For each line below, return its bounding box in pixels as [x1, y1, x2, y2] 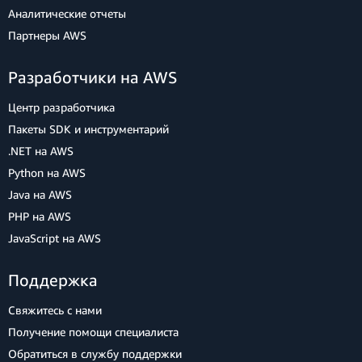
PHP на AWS [8, 208, 71, 223]
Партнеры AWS [8, 27, 86, 42]
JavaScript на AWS [8, 230, 101, 245]
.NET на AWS [8, 143, 74, 158]
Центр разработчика [8, 99, 115, 114]
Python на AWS [8, 165, 86, 179]
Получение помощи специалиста [8, 324, 179, 339]
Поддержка [8, 270, 98, 289]
